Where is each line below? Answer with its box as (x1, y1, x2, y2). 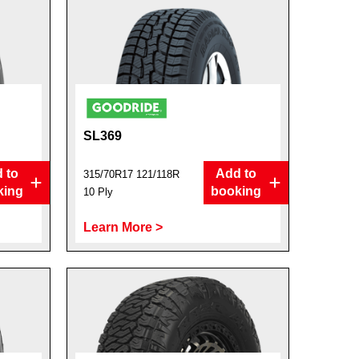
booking (211, 184, 262, 198)
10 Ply (83, 186, 114, 198)
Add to (216, 167, 257, 180)
